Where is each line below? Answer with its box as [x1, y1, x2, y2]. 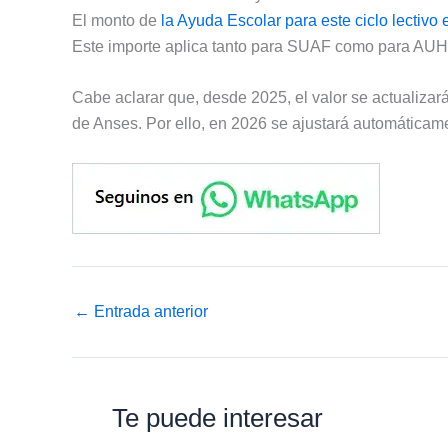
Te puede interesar [112, 402, 323, 433]
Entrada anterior [90, 302, 208, 320]
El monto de [72, 11, 157, 29]
